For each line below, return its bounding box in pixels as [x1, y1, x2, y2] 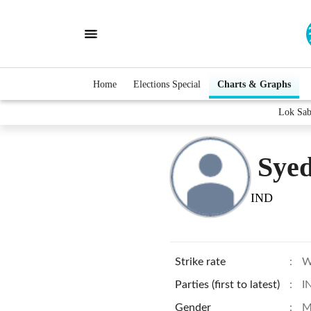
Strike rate [175, 256, 226, 267]
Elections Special [133, 78, 201, 90]
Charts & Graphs [217, 78, 291, 90]
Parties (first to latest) [175, 279, 280, 290]
